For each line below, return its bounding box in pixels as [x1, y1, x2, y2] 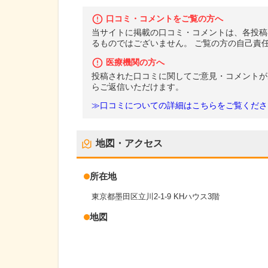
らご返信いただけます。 [92, 82, 184, 92]
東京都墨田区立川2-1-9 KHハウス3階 [92, 192, 220, 202]
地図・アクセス [96, 138, 163, 149]
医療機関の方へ [106, 57, 165, 67]
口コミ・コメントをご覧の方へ [106, 14, 223, 24]
